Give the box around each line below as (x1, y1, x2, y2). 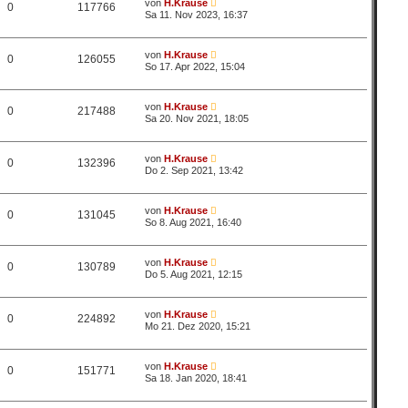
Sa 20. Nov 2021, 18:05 (145, 113, 250, 124)
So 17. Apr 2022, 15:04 (145, 61, 246, 72)
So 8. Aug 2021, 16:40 (145, 217, 242, 228)
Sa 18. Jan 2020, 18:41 (145, 372, 248, 383)
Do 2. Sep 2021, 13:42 (145, 165, 244, 176)
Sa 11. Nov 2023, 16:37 (145, 9, 249, 20)
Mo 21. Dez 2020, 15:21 (145, 321, 251, 331)
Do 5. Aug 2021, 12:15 (145, 269, 243, 280)
